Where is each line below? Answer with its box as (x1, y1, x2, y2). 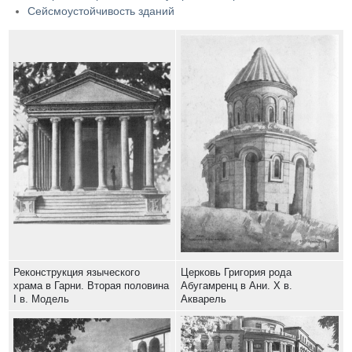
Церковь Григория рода (181, 266, 291, 279)
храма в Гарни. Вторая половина (13, 280, 169, 292)
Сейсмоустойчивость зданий (27, 5, 174, 18)
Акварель (181, 293, 226, 306)
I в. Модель (13, 293, 69, 306)
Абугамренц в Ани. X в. (181, 280, 292, 292)
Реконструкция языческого (13, 266, 140, 279)
